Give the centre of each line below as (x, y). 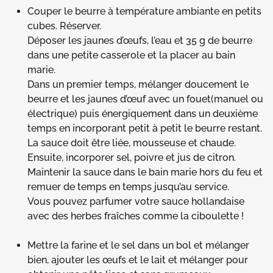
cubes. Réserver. (64, 26)
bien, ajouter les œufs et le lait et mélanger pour (138, 260)
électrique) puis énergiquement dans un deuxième (143, 113)
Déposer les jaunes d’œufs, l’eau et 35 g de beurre (140, 40)
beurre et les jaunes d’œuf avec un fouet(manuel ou (145, 99)
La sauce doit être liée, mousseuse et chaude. (132, 143)
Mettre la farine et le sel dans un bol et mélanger (138, 245)
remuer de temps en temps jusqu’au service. (128, 186)
